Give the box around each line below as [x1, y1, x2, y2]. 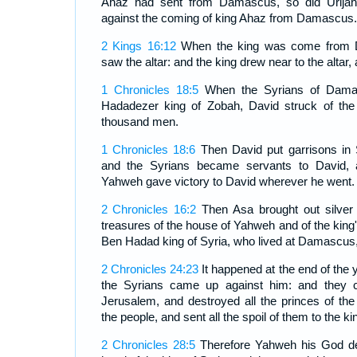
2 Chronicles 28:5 [100, 338, 195, 352]
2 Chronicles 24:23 [100, 262, 198, 277]
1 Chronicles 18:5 [100, 83, 198, 97]
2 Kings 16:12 [100, 39, 176, 53]
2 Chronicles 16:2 [100, 202, 197, 217]
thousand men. [100, 115, 178, 129]
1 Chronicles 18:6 [100, 143, 196, 157]
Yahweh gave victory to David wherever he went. [100, 175, 355, 189]
